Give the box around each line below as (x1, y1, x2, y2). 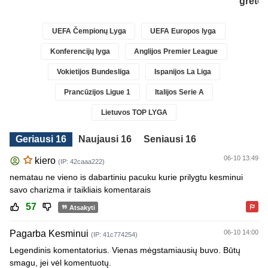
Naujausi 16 (78, 134, 132, 145)
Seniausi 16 (144, 134, 196, 145)
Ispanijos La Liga (154, 68, 211, 77)
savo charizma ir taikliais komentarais (10, 184, 151, 194)
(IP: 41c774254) (91, 231, 138, 239)
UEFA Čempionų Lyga (51, 27, 126, 36)
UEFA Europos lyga (150, 27, 217, 36)
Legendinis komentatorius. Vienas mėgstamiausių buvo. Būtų (10, 245, 240, 255)
